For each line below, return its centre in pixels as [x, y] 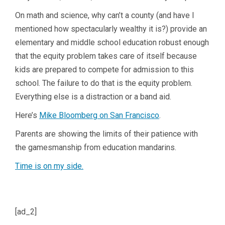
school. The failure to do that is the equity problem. [104, 83]
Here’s [27, 115]
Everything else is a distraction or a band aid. [93, 96]
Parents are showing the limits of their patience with [106, 134]
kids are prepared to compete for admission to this [104, 69]
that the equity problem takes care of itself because [106, 56]
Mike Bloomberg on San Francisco [99, 115]
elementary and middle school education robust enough [112, 42]
